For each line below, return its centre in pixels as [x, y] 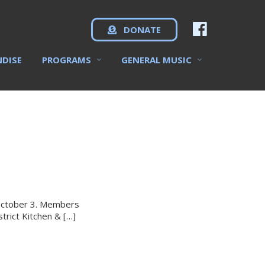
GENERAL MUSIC [156, 60]
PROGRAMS [67, 60]
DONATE [141, 30]
